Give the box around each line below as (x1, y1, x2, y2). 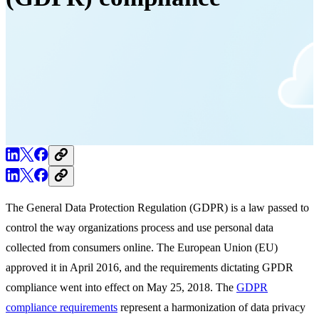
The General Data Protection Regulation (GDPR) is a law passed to (6, 201, 309, 214)
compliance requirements (6, 300, 117, 313)
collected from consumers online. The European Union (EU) (6, 241, 278, 253)
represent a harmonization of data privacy (117, 300, 305, 313)
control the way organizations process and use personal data (6, 221, 273, 234)
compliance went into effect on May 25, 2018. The (6, 281, 236, 293)
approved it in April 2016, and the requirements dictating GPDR (6, 261, 293, 273)
